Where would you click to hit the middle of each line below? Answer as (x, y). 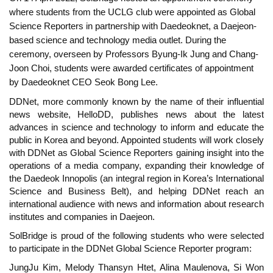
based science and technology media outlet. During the (118, 41)
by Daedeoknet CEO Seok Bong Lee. (83, 83)
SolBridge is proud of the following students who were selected (136, 236)
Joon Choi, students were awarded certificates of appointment (131, 69)
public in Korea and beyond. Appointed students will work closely (136, 140)
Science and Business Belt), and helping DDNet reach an (136, 192)
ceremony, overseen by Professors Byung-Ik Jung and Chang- (134, 55)
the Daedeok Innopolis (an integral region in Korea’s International (136, 179)
